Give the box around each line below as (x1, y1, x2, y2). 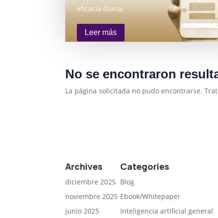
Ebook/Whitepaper (120, 191, 181, 201)
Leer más (85, 28, 117, 37)
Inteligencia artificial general (120, 206, 214, 216)
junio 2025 (65, 206, 100, 216)
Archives (65, 161, 103, 172)
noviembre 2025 (65, 191, 118, 201)
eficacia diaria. (77, 3, 125, 13)
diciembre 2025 (65, 177, 116, 186)
